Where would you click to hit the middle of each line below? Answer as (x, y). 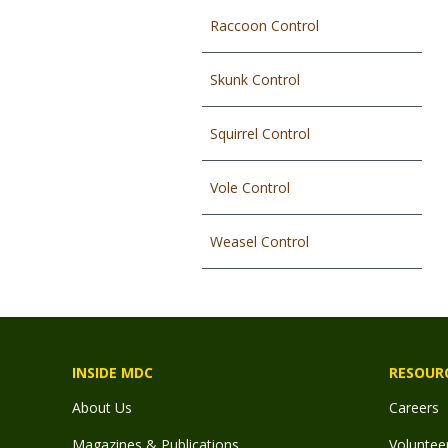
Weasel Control (259, 241)
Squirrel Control (260, 133)
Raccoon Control (264, 25)
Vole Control (250, 187)
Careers (414, 407)
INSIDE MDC (112, 372)
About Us (102, 407)
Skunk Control (255, 79)
